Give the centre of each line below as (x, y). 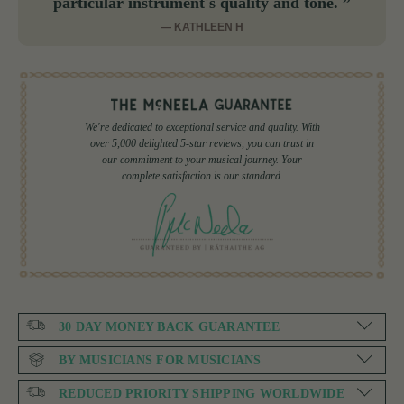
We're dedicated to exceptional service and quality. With (202, 127)
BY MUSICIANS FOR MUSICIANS (160, 361)
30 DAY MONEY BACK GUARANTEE (169, 327)
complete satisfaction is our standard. (202, 175)
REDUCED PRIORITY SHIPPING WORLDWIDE (202, 394)
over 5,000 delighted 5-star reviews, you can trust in (202, 143)
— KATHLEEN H (202, 28)
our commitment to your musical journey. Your (202, 159)
